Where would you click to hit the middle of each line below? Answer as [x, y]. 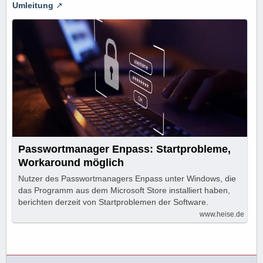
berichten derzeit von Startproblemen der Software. [113, 202]
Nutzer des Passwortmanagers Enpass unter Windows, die [127, 178]
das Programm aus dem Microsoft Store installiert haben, [124, 190]
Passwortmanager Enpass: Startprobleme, [124, 149]
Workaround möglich [71, 162]
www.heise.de [222, 214]
